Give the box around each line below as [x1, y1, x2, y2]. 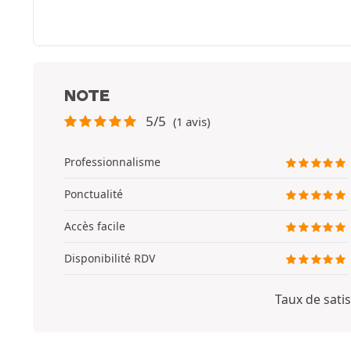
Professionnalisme [64, 154, 161, 169]
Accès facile [64, 219, 125, 233]
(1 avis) [172, 114, 210, 129]
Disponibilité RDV [64, 251, 155, 266]
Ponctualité [64, 186, 123, 201]
